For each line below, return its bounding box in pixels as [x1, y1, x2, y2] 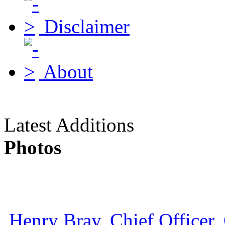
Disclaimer [44, 16, 130, 38]
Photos [4, 137, 61, 159]
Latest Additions [4, 114, 134, 136]
